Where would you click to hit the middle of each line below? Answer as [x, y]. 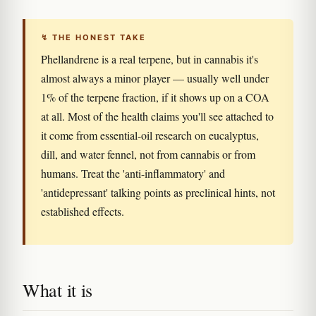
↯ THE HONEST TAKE [93, 37]
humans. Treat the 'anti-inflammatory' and [133, 173]
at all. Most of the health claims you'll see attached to [157, 116]
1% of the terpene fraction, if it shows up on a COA [155, 97]
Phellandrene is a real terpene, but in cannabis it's [150, 59]
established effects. [83, 211]
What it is [57, 290]
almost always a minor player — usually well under [155, 78]
